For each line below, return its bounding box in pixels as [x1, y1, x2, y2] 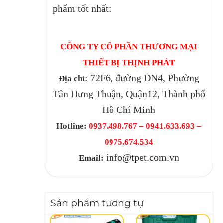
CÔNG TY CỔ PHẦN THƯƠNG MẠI [60, 41, 198, 51]
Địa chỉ [58, 73, 85, 83]
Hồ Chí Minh [102, 104, 156, 115]
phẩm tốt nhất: [52, 2, 111, 14]
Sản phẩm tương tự [50, 197, 144, 209]
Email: [78, 153, 104, 163]
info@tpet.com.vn [103, 151, 179, 163]
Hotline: [56, 121, 87, 131]
